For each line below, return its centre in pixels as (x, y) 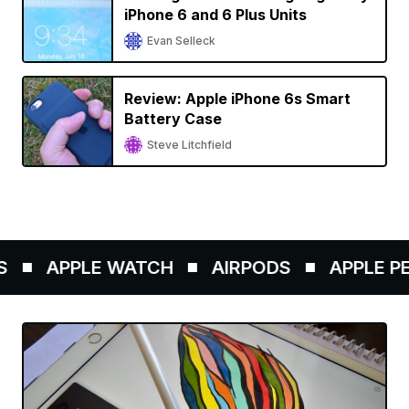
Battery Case (173, 119)
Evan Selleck (181, 41)
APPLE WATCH (77, 267)
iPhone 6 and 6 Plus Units (215, 15)
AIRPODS (218, 267)
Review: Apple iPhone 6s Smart (237, 99)
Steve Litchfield (189, 145)
